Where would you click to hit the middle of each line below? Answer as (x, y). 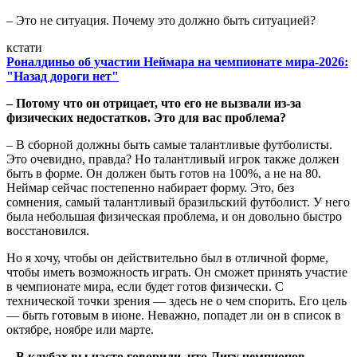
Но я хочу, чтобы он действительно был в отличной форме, (167, 258)
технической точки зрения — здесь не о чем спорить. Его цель (177, 301)
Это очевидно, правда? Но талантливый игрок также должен (173, 159)
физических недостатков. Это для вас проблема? (146, 118)
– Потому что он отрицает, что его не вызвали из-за (154, 104)
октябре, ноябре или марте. (80, 330)
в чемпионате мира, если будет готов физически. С (145, 287)
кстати (24, 48)
